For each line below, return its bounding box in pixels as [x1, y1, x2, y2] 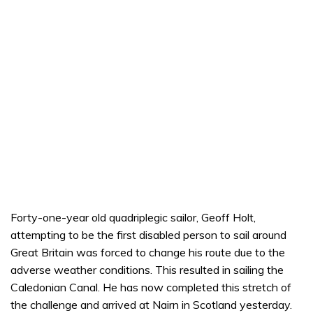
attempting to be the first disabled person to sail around [10, 228, 286, 242]
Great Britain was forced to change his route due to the [10, 245, 285, 259]
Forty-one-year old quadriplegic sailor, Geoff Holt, [10, 210, 256, 224]
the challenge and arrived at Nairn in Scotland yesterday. [10, 298, 292, 312]
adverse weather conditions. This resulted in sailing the [10, 263, 284, 277]
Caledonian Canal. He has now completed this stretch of [10, 280, 291, 294]
